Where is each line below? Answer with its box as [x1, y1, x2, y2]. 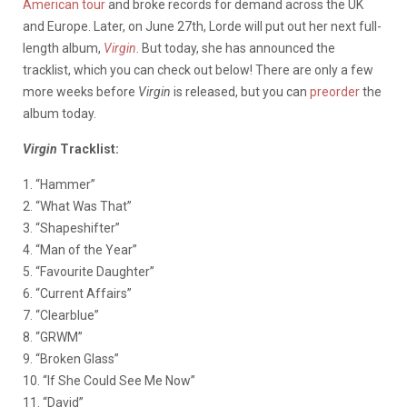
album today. [23, 106, 96, 122]
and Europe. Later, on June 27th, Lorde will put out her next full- [23, 19, 382, 35]
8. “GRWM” [23, 330, 83, 345]
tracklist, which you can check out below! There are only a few [23, 63, 373, 78]
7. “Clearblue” [23, 308, 99, 323]
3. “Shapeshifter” [23, 221, 120, 236]
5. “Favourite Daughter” [23, 264, 154, 280]
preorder [310, 84, 360, 100]
